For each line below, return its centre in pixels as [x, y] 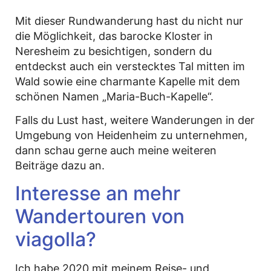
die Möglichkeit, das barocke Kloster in [114, 36]
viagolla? [56, 239]
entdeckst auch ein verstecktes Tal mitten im [130, 66]
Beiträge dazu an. [60, 166]
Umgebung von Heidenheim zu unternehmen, [131, 135]
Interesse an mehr [98, 193]
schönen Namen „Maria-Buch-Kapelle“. [114, 96]
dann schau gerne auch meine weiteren [116, 151]
